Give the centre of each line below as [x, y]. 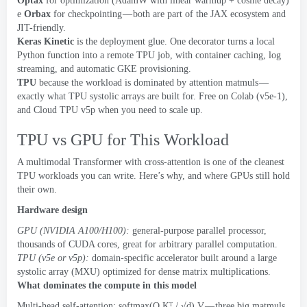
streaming [36, 69]
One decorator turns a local [222, 41]
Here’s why [161, 176]
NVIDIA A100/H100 [83, 231]
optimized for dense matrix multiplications [185, 272]
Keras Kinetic [46, 41]
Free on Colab [226, 96]
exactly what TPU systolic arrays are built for [105, 96]
